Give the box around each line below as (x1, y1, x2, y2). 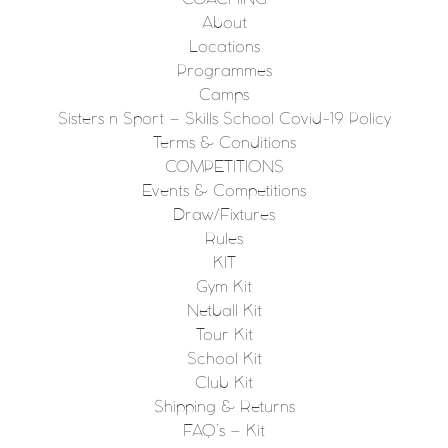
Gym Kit (196, 279, 252, 295)
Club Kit (195, 375, 253, 391)
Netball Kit (186, 303, 262, 319)
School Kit (186, 351, 262, 367)
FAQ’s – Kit (183, 423, 265, 439)
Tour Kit (195, 327, 253, 343)
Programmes (176, 63, 272, 79)
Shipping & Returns (153, 399, 295, 415)
